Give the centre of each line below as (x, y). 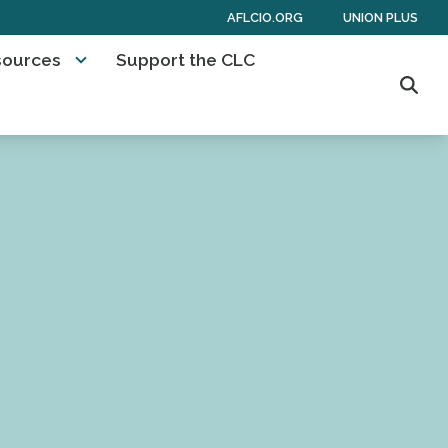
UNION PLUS (380, 17)
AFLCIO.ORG (265, 17)
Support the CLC (186, 60)
